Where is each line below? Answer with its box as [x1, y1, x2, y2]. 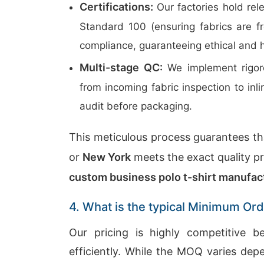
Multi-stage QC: [80, 61, 163, 74]
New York [82, 151, 131, 163]
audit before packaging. [80, 100, 192, 112]
